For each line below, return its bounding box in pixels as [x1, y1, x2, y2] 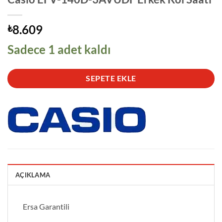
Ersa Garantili [23, 201, 69, 211]
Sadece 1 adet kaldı [7, 42, 111, 57]
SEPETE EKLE [86, 74, 136, 83]
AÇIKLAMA [15, 170, 51, 179]
